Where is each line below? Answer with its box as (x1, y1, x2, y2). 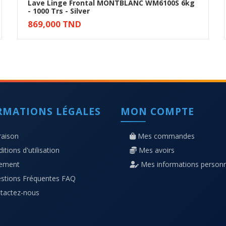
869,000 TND (28, 18, 81, 30)
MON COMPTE (121, 104, 194, 118)
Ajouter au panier (89, 12, 148, 22)
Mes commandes (138, 131, 195, 141)
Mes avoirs (139, 145, 175, 155)
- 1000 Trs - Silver (28, 6, 90, 16)
